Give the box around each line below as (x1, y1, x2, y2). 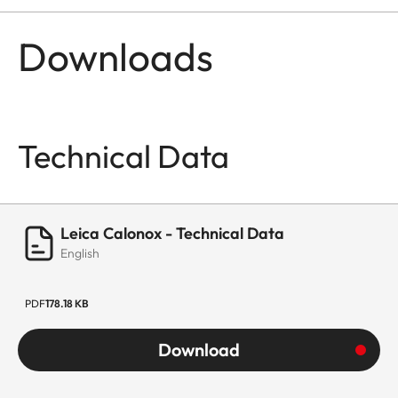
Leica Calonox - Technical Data (60, 223, 284, 244)
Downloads (18, 32, 213, 82)
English (60, 245, 99, 262)
